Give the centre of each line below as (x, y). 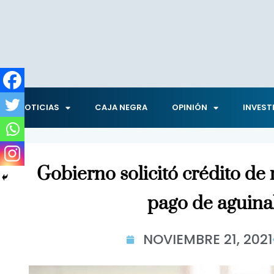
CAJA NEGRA (121, 107)
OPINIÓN (190, 107)
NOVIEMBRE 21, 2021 (208, 239)
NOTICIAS (39, 107)
